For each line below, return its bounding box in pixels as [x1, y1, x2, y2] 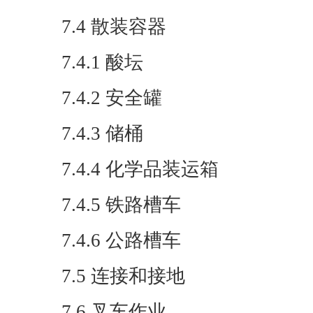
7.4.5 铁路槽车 [61, 194, 181, 215]
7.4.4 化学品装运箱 [61, 159, 219, 180]
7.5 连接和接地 [61, 265, 185, 286]
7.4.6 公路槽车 [61, 230, 181, 251]
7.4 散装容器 [61, 16, 166, 37]
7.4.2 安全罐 [61, 87, 162, 108]
